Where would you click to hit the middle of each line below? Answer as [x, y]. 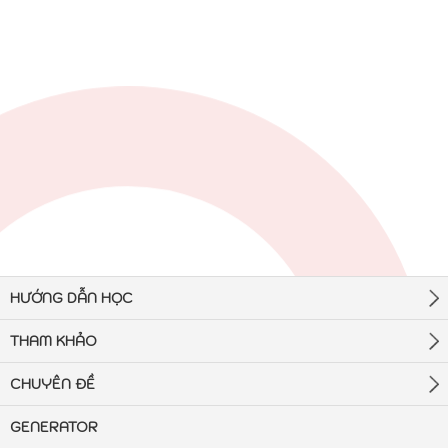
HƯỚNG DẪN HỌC [71, 298]
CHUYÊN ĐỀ [52, 384]
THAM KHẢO [53, 341]
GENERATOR [54, 427]
